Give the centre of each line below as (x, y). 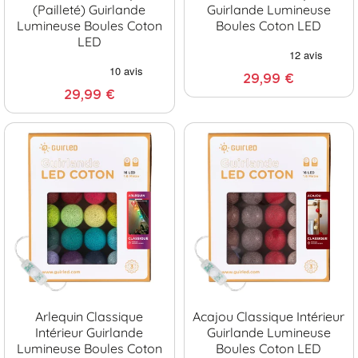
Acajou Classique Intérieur (269, 316)
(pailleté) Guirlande (89, 10)
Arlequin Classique (89, 316)
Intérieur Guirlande (89, 332)
